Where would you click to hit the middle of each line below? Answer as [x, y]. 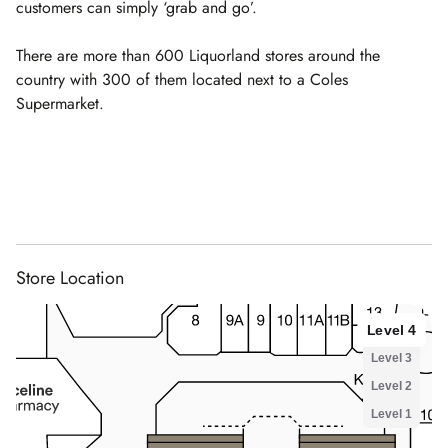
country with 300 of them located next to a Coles [182, 79]
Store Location [70, 278]
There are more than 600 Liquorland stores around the [198, 55]
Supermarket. [60, 103]
